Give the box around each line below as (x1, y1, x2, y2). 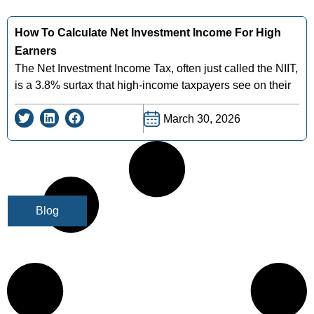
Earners (15, 44, 57, 57)
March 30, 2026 (163, 112, 240, 125)
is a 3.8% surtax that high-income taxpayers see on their (15, 78, 291, 91)
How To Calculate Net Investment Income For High (15, 26, 281, 39)
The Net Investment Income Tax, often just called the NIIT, (15, 62, 298, 74)
